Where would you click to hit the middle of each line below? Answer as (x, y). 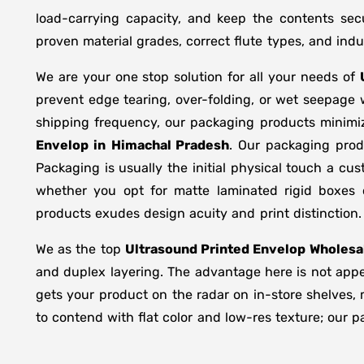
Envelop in (71, 145)
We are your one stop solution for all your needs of (198, 77)
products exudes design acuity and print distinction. (199, 213)
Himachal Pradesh (170, 145)
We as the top (80, 249)
